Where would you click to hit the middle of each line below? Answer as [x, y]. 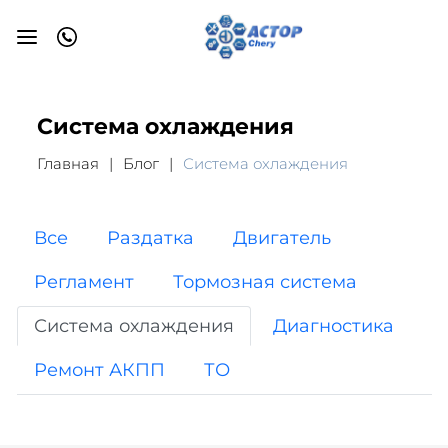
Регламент [83, 282]
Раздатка [150, 238]
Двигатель [281, 238]
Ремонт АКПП [99, 370]
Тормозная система [264, 282]
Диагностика [333, 326]
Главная [67, 163]
